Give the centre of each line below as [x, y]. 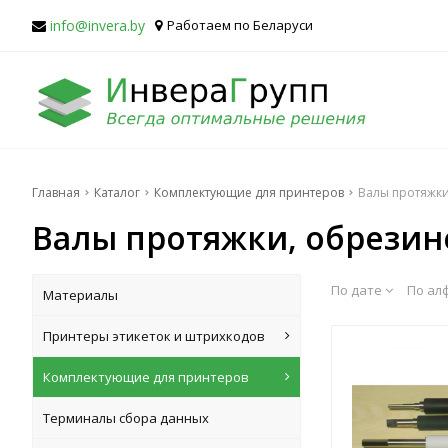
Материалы [80, 295]
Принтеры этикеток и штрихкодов [154, 336]
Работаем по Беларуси [240, 25]
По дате [357, 290]
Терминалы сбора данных [126, 418]
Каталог [117, 192]
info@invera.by [97, 25]
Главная [56, 192]
